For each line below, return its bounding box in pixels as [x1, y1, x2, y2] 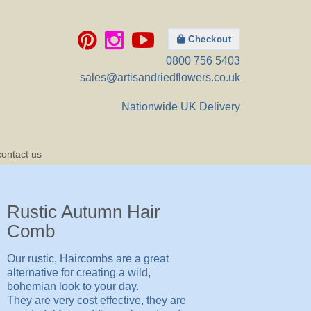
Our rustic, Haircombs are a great [6, 252, 169, 264]
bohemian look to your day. [6, 280, 139, 292]
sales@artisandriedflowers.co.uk [80, 72, 240, 83]
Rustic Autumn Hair [6, 201, 160, 223]
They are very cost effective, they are [6, 294, 186, 306]
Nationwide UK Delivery [121, 100, 240, 112]
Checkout [185, 34, 231, 44]
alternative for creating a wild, [6, 266, 151, 278]
